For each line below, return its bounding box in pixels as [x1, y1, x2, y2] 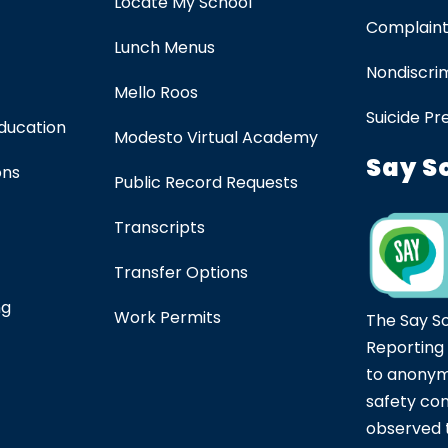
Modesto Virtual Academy [114, 126, 318, 150]
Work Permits [114, 306, 221, 330]
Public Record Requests [114, 171, 298, 195]
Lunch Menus [114, 36, 215, 60]
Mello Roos [114, 81, 198, 105]
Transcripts [114, 216, 205, 240]
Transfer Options [114, 261, 248, 285]
